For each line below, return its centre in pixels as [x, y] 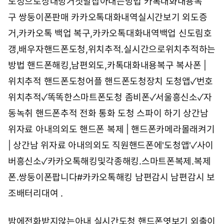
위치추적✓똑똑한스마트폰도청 [65, 97]
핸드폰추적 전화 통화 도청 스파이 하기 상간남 [122, 113]
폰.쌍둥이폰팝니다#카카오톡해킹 [70, 177]
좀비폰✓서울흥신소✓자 [168, 97]
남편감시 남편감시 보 [175, 177]
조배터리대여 [33, 193]
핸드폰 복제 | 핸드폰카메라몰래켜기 [147, 129]
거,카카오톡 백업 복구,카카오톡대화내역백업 [92, 33]
